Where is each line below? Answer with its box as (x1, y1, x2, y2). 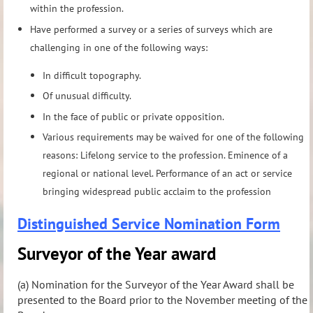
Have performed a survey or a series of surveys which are (30, 22, 272, 36)
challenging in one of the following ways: (30, 41, 208, 54)
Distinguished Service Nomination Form (17, 214, 280, 234)
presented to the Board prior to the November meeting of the (17, 293, 307, 307)
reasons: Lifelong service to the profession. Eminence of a (43, 149, 288, 162)
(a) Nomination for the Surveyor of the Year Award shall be (17, 277, 294, 292)
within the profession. (30, 2, 124, 15)
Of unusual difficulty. (43, 89, 131, 103)
